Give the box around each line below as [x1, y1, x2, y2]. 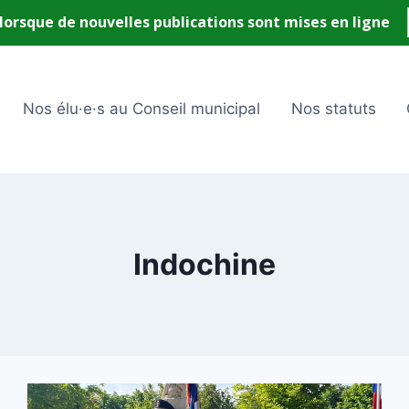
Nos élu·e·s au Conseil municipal [22, 100, 260, 119]
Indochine [133, 246, 276, 282]
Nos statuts [290, 100, 376, 119]
